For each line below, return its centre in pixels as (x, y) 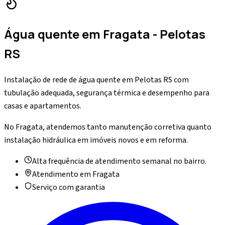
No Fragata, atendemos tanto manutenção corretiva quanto (108, 127)
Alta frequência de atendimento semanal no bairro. (119, 161)
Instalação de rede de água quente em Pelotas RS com (96, 80)
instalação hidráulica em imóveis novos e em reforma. (96, 140)
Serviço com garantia (69, 187)
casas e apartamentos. (43, 106)
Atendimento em (62, 174)
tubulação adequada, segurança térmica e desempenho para (107, 93)
